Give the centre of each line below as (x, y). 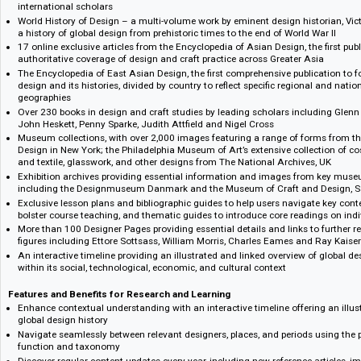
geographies (49, 189)
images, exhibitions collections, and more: (109, 29)
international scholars (73, 87)
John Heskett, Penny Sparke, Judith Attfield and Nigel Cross (162, 218)
